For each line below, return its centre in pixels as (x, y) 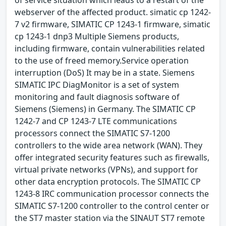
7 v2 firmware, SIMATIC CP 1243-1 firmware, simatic (112, 24)
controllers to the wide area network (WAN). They (108, 145)
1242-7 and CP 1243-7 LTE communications (96, 121)
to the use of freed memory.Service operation (102, 60)
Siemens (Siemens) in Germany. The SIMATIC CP (105, 109)
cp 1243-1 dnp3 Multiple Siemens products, (97, 36)
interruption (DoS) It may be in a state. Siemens (105, 72)
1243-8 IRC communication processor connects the (112, 193)
